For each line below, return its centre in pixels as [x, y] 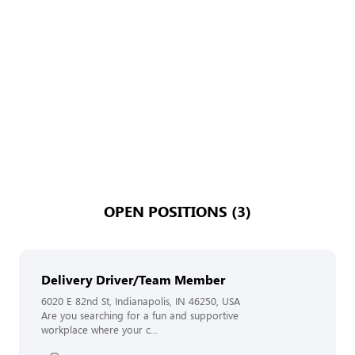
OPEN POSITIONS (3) [177, 211]
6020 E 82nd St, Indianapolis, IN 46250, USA [141, 301]
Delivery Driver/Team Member [133, 279]
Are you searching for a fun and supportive [140, 315]
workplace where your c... [99, 330]
